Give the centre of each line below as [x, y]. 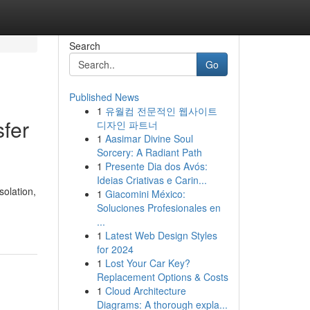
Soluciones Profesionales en [158, 208]
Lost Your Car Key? [147, 263]
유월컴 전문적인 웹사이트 [161, 111]
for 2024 [115, 249]
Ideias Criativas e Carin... [152, 180]
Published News [104, 97]
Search [84, 46]
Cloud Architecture [145, 291]
